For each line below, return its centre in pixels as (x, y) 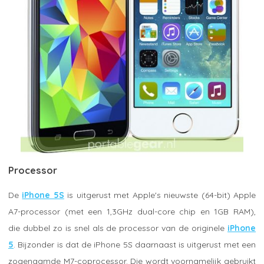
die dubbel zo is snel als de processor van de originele (118, 228)
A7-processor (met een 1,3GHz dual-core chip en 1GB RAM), (132, 212)
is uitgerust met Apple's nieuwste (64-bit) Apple (160, 195)
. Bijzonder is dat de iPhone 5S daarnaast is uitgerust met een (135, 245)
